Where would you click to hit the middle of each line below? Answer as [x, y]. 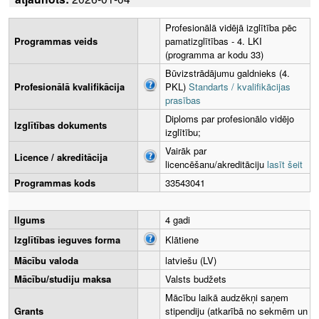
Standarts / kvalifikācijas [240, 87]
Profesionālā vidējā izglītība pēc [231, 28]
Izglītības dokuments [61, 125]
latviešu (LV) [191, 261]
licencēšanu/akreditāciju [216, 164]
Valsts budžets [196, 279]
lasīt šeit [285, 164]
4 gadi [178, 220]
